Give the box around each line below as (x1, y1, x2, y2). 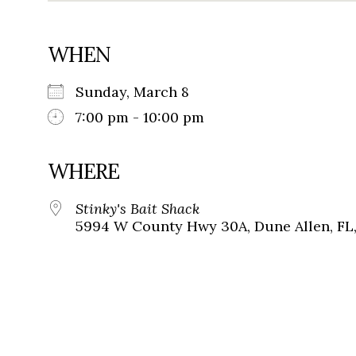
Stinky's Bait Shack (75, 199, 199, 219)
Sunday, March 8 (75, 83, 205, 102)
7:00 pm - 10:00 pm (75, 108, 204, 127)
